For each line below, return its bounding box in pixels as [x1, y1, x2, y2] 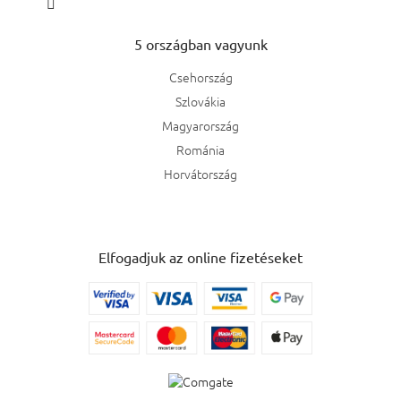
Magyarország [162, 116, 239, 135]
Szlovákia [175, 92, 226, 111]
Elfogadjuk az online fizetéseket [98, 248, 303, 267]
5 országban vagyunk [133, 35, 268, 54]
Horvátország [164, 165, 237, 183]
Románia [176, 141, 225, 159]
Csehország [168, 68, 233, 87]
